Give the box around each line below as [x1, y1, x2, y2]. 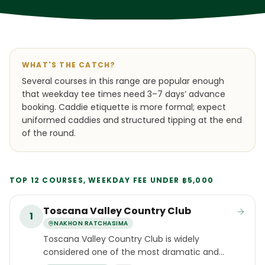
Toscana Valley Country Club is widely [43, 233, 199, 245]
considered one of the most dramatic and [43, 246, 219, 258]
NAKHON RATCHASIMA [54, 219, 128, 228]
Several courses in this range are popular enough [22, 75, 224, 87]
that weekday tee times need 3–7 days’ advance [22, 88, 225, 100]
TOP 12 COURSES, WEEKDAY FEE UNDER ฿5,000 [9, 175, 214, 185]
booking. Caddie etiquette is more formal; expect [22, 101, 226, 113]
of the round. [22, 127, 76, 139]
